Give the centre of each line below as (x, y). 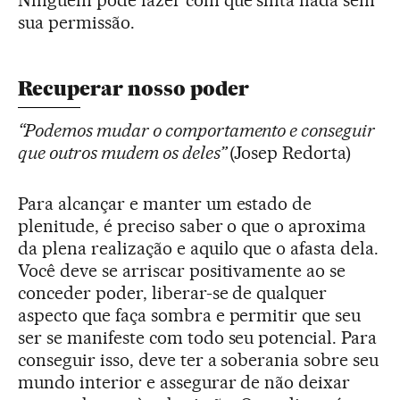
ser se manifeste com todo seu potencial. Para (198, 337)
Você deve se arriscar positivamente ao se (182, 270)
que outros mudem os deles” (122, 152)
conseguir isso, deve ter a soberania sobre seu (199, 359)
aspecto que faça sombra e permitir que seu (190, 315)
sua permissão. (76, 22)
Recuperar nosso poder (133, 88)
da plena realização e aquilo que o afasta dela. (199, 248)
